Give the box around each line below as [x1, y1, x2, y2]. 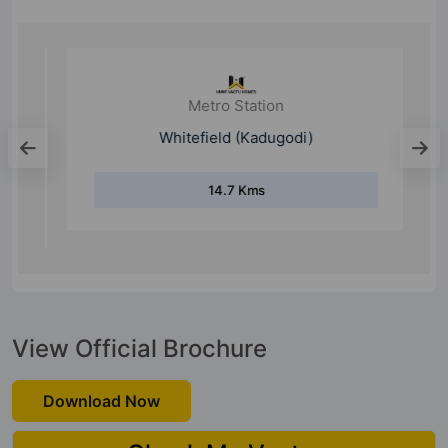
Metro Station [176, 113, 272, 133]
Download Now [43, 390, 160, 411]
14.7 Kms [195, 199, 253, 216]
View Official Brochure [12, 333, 267, 363]
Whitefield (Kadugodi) [147, 145, 301, 165]
